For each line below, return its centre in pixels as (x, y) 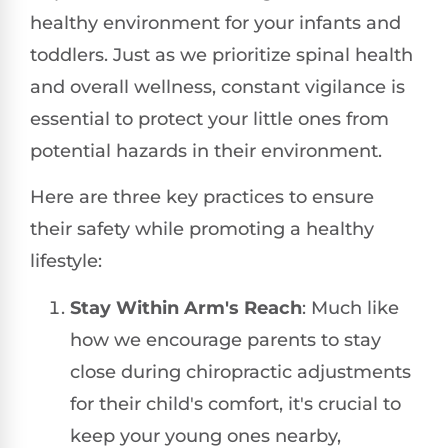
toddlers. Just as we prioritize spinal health (221, 55)
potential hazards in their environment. (206, 151)
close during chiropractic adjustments (240, 371)
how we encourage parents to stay (225, 339)
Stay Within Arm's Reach (186, 307)
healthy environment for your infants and (215, 23)
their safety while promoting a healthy (202, 229)
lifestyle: (66, 261)
